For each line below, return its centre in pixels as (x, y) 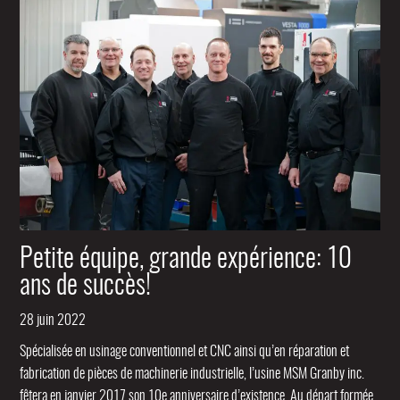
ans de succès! (86, 286)
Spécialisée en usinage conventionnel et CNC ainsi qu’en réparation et (185, 351)
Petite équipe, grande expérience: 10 (186, 259)
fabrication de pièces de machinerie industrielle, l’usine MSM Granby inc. (192, 374)
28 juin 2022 (53, 320)
